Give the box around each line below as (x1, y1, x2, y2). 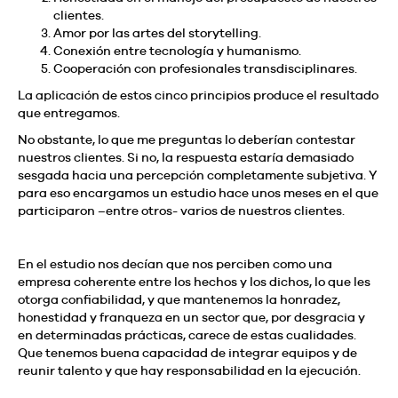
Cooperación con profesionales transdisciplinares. (53, 60, 357, 76)
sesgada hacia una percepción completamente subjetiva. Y (18, 167, 378, 182)
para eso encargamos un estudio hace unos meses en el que (18, 185, 378, 200)
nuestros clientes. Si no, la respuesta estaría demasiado (18, 149, 354, 164)
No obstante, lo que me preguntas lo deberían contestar (18, 131, 355, 147)
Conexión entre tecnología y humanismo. (53, 43, 301, 58)
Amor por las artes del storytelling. (53, 25, 261, 40)
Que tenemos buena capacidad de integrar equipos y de (18, 345, 357, 360)
